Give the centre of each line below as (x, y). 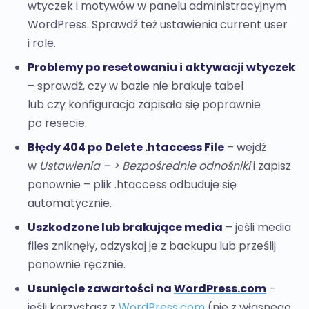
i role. (42, 43)
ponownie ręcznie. (77, 265)
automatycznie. (70, 203)
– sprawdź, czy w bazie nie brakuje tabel (136, 86)
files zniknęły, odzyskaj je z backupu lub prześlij (152, 246)
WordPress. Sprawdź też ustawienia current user (158, 24)
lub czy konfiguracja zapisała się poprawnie (144, 104)
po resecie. (57, 123)
